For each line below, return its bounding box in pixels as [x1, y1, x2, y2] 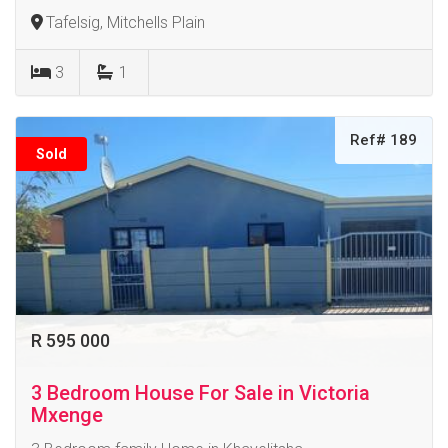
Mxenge [31, 402, 103, 427]
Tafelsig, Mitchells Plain [46, 12, 205, 32]
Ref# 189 [350, 130, 417, 149]
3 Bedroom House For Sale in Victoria [31, 380, 370, 405]
